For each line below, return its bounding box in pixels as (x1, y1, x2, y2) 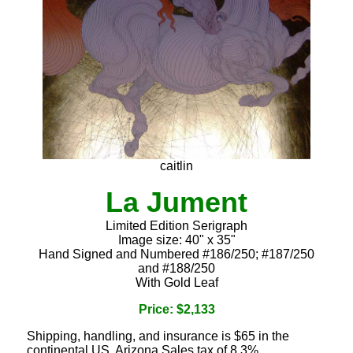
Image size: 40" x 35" (117, 232, 236, 247)
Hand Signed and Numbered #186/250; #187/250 (39, 247, 314, 261)
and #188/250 (138, 261, 215, 275)
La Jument (106, 185, 247, 218)
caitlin (160, 158, 193, 173)
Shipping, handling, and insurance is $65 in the (27, 329, 289, 343)
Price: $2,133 (138, 302, 215, 316)
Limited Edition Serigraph (106, 218, 247, 232)
